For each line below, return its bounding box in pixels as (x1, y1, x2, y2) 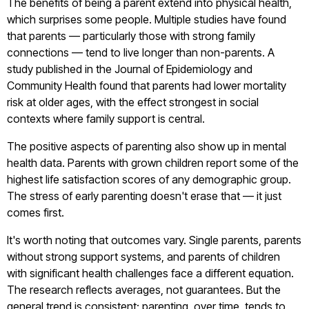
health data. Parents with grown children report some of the (7, 156, 299, 170)
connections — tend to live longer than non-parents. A (7, 46, 275, 59)
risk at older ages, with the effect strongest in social (7, 95, 259, 109)
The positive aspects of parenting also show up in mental (7, 139, 286, 153)
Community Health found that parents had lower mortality (7, 79, 286, 92)
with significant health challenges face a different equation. (7, 266, 294, 280)
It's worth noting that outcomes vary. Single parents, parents (7, 233, 301, 247)
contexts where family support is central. (7, 112, 205, 126)
